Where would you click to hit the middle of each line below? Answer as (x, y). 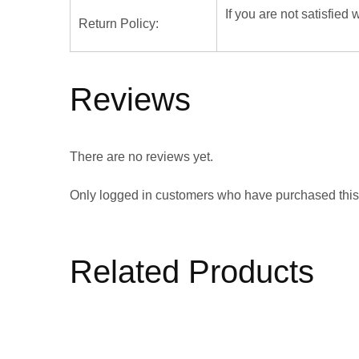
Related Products (192, 272)
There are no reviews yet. (141, 156)
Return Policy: (119, 23)
